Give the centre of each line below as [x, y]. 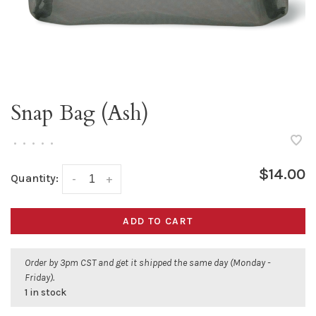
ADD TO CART [158, 221]
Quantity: [35, 178]
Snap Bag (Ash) [80, 113]
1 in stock [45, 293]
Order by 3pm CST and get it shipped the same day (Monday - [147, 263]
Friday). [39, 278]
